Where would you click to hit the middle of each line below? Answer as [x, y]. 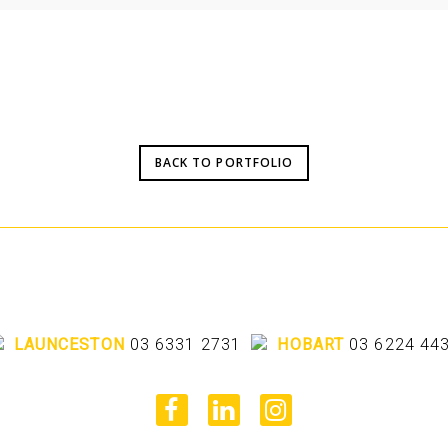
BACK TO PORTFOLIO [224, 163]
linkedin [232, 406]
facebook [182, 406]
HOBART [311, 345]
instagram [291, 406]
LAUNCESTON [69, 345]
